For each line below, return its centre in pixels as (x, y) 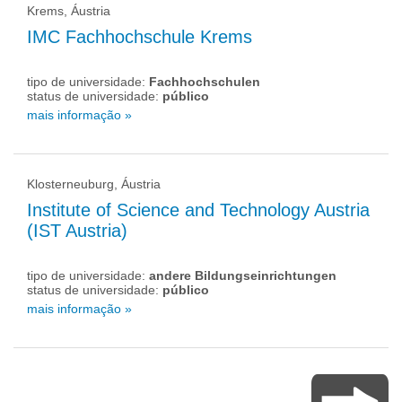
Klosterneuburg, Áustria (94, 184)
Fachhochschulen (205, 82)
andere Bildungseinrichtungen (243, 275)
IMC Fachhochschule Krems (140, 37)
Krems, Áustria (69, 11)
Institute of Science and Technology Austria (198, 210)
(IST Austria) (77, 231)
